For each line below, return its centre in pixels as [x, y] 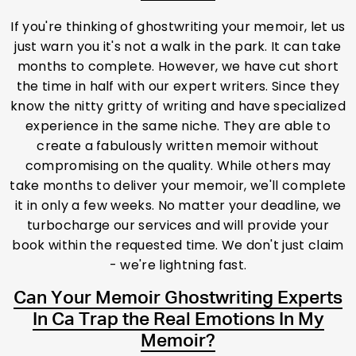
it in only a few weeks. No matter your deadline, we [178, 206]
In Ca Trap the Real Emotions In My [178, 320]
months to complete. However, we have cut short [178, 67]
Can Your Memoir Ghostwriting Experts [178, 299]
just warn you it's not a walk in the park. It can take [178, 47]
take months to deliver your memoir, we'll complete [178, 186]
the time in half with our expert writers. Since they [178, 87]
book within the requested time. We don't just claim [178, 246]
